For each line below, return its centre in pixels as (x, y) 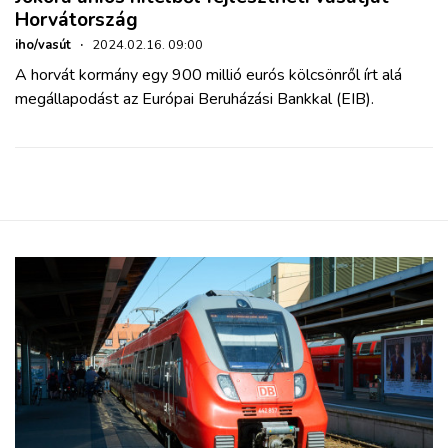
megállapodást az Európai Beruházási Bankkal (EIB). (194, 98)
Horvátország (76, 19)
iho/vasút (43, 44)
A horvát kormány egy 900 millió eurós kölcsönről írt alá (208, 74)
